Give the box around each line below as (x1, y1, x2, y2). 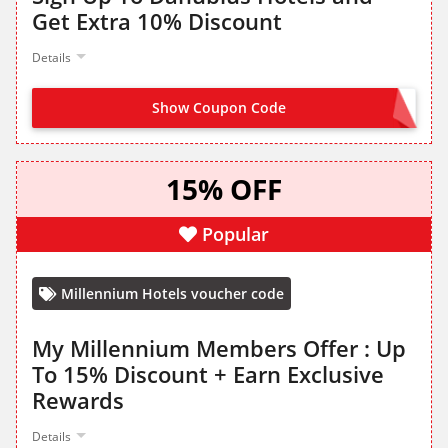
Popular (202, 222, 269, 247)
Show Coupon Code (152, 98, 286, 118)
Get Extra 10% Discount (32, 6, 282, 37)
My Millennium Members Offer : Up (32, 333, 406, 364)
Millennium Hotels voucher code (61, 284, 284, 304)
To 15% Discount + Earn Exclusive (32, 359, 384, 390)
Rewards (32, 385, 124, 416)
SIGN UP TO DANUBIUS (254, 100, 405, 119)
